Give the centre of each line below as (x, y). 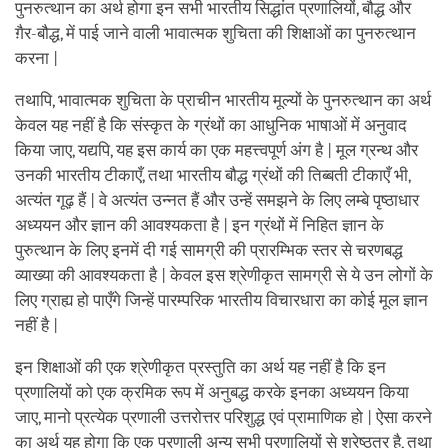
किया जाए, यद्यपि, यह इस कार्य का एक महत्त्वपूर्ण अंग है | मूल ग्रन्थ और (216, 150)
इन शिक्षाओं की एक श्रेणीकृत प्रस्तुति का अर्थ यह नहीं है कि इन (200, 367)
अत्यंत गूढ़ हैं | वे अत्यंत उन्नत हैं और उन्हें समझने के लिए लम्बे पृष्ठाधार (217, 200)
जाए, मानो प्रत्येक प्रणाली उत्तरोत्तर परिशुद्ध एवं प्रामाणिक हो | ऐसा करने (223, 417)
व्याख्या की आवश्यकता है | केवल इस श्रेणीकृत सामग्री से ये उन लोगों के (224, 275)
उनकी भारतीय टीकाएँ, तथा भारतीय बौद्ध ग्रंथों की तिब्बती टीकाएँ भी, (212, 175)
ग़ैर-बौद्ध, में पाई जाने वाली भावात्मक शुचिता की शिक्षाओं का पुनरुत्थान (215, 33)
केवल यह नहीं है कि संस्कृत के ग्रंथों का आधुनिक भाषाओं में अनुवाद (211, 125)
